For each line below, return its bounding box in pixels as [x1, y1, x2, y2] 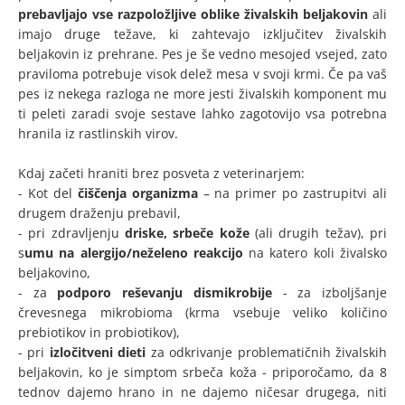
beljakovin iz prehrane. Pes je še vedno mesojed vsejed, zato [18, 45, 387, 63]
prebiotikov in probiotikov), [18, 324, 184, 342]
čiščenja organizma [77, 184, 198, 202]
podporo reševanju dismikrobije [57, 284, 272, 302]
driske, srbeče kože [125, 224, 250, 242]
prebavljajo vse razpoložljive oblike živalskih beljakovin [18, 5, 372, 24]
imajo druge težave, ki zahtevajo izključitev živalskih [18, 25, 387, 43]
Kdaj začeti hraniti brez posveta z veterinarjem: [18, 165, 305, 183]
